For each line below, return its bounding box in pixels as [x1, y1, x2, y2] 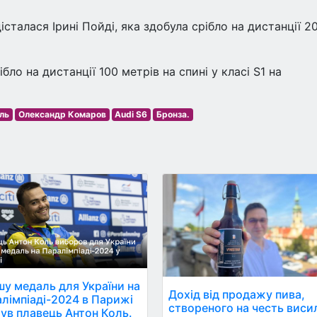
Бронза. [156, 109, 190, 120]
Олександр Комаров [18, 109, 106, 120]
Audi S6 [115, 109, 148, 120]
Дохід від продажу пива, [168, 287, 306, 301]
